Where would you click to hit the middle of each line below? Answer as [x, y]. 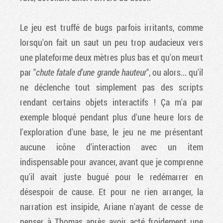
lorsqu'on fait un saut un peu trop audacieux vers [111, 42]
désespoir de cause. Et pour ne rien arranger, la [111, 191]
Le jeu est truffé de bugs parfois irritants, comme [111, 27]
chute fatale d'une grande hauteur [91, 72]
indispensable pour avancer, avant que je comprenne [111, 162]
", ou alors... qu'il [174, 72]
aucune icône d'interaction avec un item [111, 147]
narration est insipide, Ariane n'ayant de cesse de [111, 206]
